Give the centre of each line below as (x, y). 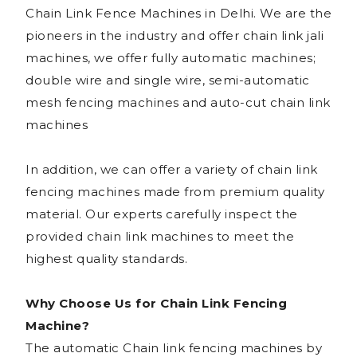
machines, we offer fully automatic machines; (171, 57)
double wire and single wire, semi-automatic (168, 80)
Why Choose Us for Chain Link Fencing (156, 303)
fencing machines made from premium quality (175, 191)
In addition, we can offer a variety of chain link (172, 169)
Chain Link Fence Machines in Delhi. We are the (178, 13)
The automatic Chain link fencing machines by (174, 347)
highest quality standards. (106, 258)
